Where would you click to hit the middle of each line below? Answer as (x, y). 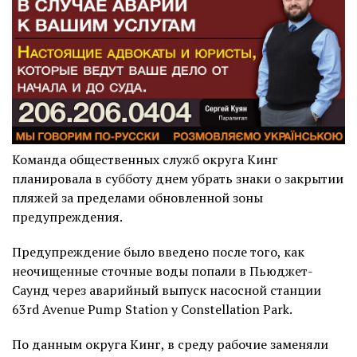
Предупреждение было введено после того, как (158, 252)
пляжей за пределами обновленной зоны (137, 198)
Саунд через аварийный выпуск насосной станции (167, 290)
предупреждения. (67, 217)
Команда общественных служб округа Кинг (145, 160)
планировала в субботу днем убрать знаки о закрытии (178, 179)
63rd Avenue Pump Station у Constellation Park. (152, 310)
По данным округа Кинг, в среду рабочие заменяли (170, 345)
